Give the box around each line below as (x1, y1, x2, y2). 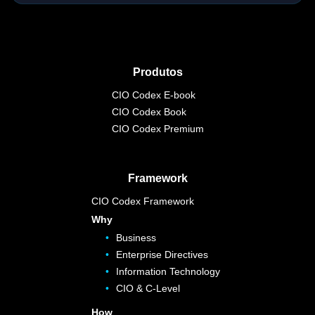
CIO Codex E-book (111, 89, 195, 101)
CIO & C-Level (116, 283, 180, 294)
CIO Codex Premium (111, 123, 204, 134)
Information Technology (116, 266, 220, 277)
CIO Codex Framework (91, 195, 194, 207)
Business (116, 232, 156, 243)
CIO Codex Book (111, 106, 186, 117)
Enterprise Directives (116, 249, 208, 260)
